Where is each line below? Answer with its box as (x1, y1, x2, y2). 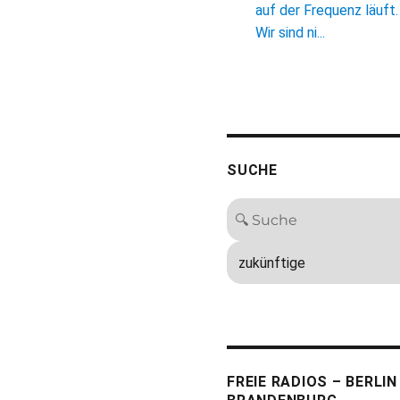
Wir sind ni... (255, 24, 325, 42)
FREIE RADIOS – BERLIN (227, 372, 397, 390)
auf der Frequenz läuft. (255, 2, 398, 20)
